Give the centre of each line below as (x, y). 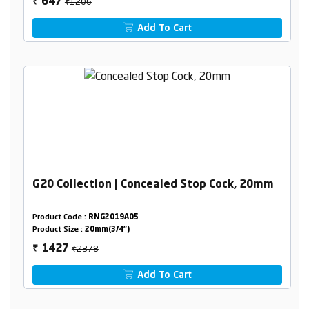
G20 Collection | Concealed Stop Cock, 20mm (153, 185)
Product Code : (60, 218)
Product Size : (58, 230)
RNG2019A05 (113, 218)
